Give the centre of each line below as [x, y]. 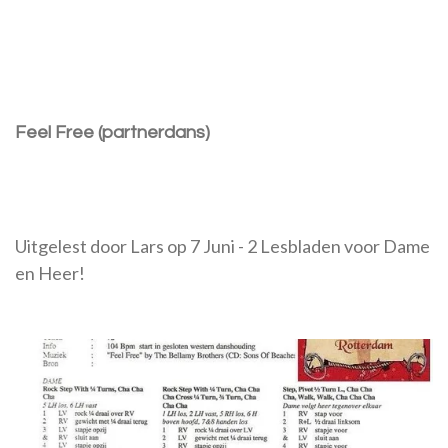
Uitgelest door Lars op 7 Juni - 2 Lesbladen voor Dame [222, 246]
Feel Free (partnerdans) [112, 133]
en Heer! [50, 273]
